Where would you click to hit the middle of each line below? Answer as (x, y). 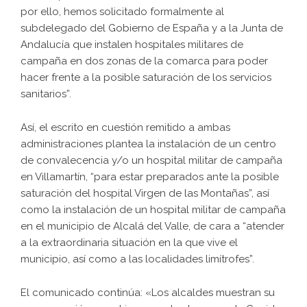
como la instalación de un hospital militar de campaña (153, 210)
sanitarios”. (46, 94)
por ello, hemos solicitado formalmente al (122, 12)
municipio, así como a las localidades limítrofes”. (137, 259)
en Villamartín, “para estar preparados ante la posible (150, 177)
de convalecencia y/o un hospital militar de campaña (151, 161)
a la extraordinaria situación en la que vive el (129, 243)
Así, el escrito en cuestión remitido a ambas (125, 128)
